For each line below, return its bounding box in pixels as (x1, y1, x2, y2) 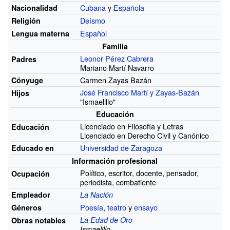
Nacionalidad (11, 2, 58, 13)
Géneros (11, 202, 42, 213)
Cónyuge (11, 74, 44, 85)
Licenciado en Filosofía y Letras (80, 120, 184, 131)
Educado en (11, 142, 54, 153)
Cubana (80, 2, 106, 13)
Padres (11, 53, 37, 64)
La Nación (80, 189, 113, 200)
